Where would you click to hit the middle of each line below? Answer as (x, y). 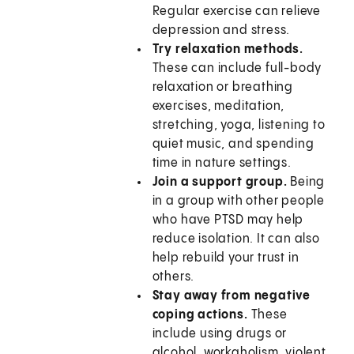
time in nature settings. (222, 164)
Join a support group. (221, 183)
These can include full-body (237, 69)
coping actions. (201, 315)
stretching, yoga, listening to (239, 126)
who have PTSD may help (228, 220)
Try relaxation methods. (228, 50)
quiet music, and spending (233, 145)
